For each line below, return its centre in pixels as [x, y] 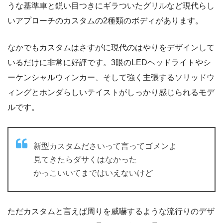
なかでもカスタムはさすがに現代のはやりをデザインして [111, 47]
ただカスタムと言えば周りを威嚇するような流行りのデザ [111, 211]
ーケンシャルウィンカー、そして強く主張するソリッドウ [111, 77]
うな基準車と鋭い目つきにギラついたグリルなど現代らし [111, 5]
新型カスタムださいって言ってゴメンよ [105, 146]
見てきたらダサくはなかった [85, 159]
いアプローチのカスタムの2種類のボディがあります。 [105, 20]
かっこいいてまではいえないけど [93, 173]
